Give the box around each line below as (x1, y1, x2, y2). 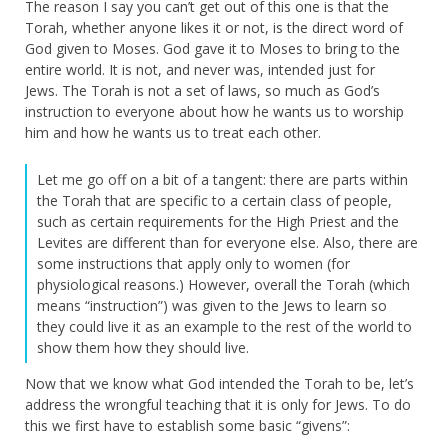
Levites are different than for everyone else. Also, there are (37, 232, 418, 252)
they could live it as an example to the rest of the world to (37, 316, 412, 336)
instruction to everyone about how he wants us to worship (25, 101, 404, 121)
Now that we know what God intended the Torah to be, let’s (25, 373, 414, 393)
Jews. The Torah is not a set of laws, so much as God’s (25, 80, 380, 100)
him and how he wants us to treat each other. (25, 122, 321, 142)
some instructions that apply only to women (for (37, 253, 350, 273)
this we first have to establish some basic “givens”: (25, 415, 350, 435)
